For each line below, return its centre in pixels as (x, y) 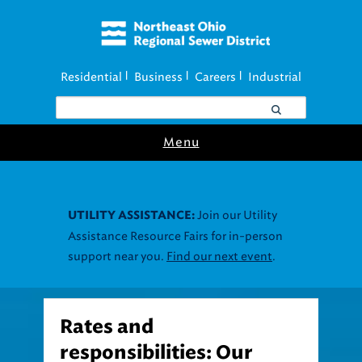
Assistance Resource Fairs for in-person (175, 237)
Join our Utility (236, 216)
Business (158, 78)
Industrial (275, 78)
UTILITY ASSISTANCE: (131, 216)
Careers (215, 78)
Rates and (107, 327)
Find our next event (219, 257)
